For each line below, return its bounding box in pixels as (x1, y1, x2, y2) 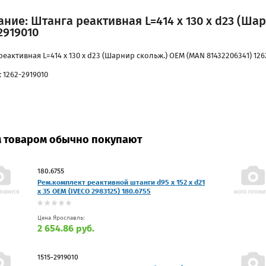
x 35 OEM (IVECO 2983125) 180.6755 (37, 186, 151, 195)
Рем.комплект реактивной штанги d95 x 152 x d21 (37, 178, 205, 186)
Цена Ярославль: (37, 214, 85, 221)
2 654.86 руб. (37, 222, 94, 234)
